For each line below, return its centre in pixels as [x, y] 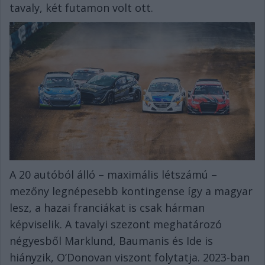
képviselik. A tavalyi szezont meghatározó [116, 224]
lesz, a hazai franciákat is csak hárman [107, 207]
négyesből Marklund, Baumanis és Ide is [111, 240]
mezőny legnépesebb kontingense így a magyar [131, 191]
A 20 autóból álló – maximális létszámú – [113, 174]
